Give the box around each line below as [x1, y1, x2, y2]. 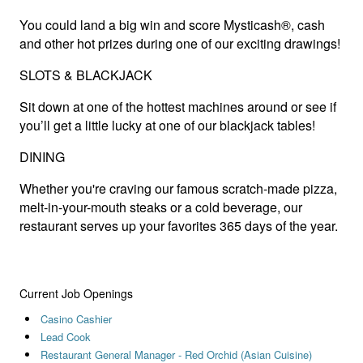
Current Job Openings [19, 285, 133, 302]
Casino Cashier [40, 311, 112, 327]
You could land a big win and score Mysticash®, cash [19, 15, 325, 35]
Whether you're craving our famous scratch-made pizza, [19, 179, 337, 199]
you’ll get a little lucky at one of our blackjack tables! [19, 116, 315, 135]
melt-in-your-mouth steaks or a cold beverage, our [19, 198, 302, 217]
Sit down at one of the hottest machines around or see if [19, 97, 336, 117]
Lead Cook [40, 329, 91, 345]
